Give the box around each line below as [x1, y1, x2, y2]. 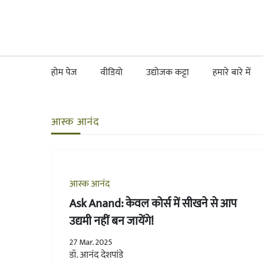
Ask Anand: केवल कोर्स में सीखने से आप [69, 193, 237, 214]
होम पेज [51, 65, 77, 80]
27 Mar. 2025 [69, 235, 112, 249]
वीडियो [100, 65, 123, 80]
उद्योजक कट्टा [146, 65, 189, 80]
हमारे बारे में [213, 65, 251, 80]
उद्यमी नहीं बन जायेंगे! [69, 211, 154, 231]
